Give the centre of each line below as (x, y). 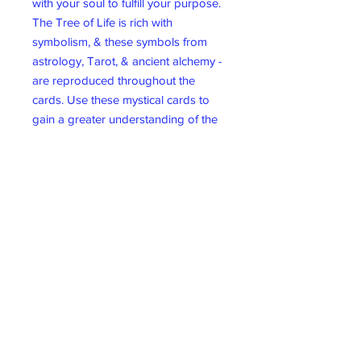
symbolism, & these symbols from (120, 41)
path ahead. (63, 138)
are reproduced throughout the (114, 80)
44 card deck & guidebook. (104, 158)
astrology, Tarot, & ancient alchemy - (127, 61)
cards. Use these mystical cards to (121, 100)
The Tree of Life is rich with (102, 22)
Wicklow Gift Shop (129, 328)
